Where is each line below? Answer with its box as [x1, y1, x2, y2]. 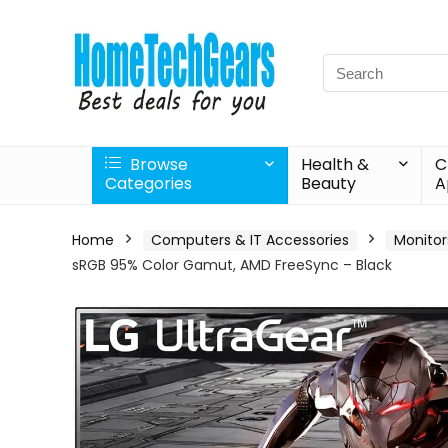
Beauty [301, 172, 357, 195]
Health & [301, 153, 370, 176]
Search [322, 54, 374, 75]
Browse [126, 153, 188, 176]
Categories [105, 172, 192, 195]
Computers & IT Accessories [151, 230, 349, 250]
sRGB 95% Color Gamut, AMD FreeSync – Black [72, 255, 392, 275]
